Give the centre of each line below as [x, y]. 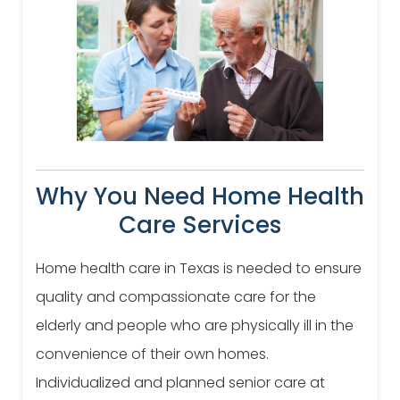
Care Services [200, 225]
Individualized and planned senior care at [180, 383]
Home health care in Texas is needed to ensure [199, 269]
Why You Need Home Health [200, 197]
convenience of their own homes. [152, 354]
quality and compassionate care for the [176, 297]
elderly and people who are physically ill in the [195, 326]
